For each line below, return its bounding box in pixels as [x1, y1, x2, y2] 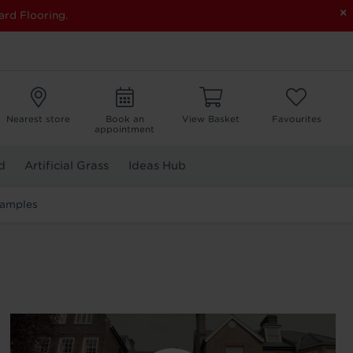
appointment [95, 124, 155, 135]
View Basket [181, 113, 240, 124]
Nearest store [6, 113, 71, 124]
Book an [105, 113, 144, 124]
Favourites [271, 113, 321, 124]
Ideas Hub [128, 159, 186, 173]
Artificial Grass [24, 159, 110, 173]
